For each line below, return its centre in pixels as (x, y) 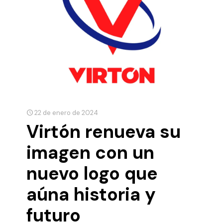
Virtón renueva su (104, 131)
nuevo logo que (92, 173)
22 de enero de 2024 (66, 112)
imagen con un (90, 152)
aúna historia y (91, 194)
